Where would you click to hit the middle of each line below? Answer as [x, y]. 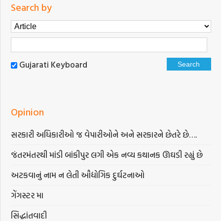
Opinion [28, 111]
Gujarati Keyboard [54, 64]
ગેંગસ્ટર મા [27, 195]
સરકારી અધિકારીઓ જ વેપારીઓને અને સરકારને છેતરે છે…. [104, 134]
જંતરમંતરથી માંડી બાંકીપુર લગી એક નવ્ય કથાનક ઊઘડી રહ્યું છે [108, 154]
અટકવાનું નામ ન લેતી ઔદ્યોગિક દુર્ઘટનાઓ [78, 175]
